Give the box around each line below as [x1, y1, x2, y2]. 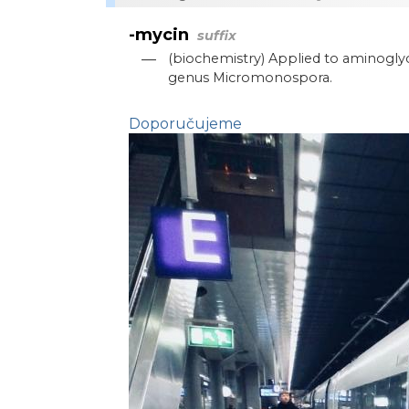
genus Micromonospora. [168, 68, 333, 86]
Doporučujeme [129, 114, 242, 132]
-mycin [129, 25, 189, 45]
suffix [196, 27, 236, 44]
